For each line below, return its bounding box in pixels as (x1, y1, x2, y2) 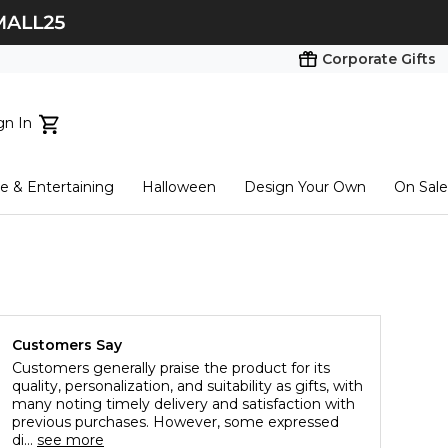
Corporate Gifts (322, 50, 436, 68)
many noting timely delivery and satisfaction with (12, 395, 355, 414)
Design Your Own (244, 178, 367, 196)
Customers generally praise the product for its (12, 359, 330, 378)
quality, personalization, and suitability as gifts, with (12, 377, 363, 396)
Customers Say (12, 336, 122, 355)
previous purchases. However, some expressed (12, 413, 339, 432)
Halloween (142, 178, 217, 196)
